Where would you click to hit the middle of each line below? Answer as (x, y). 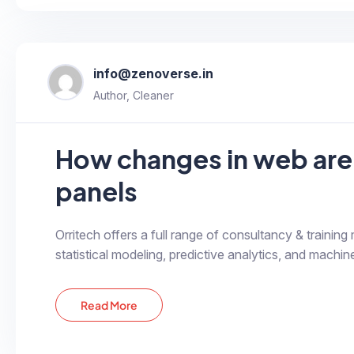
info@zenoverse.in (153, 73)
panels (96, 191)
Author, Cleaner (134, 95)
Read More (109, 305)
